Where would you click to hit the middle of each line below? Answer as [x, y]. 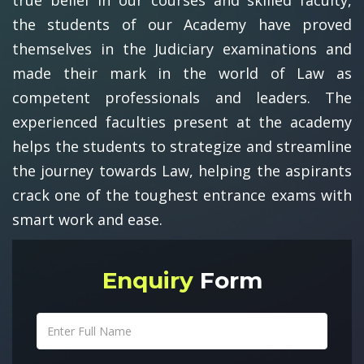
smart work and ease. [87, 219]
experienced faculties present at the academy [182, 121]
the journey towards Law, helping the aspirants [182, 170]
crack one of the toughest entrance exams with [182, 195]
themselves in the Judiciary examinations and [182, 48]
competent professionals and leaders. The [182, 97]
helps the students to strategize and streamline [182, 146]
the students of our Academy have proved [182, 24]
